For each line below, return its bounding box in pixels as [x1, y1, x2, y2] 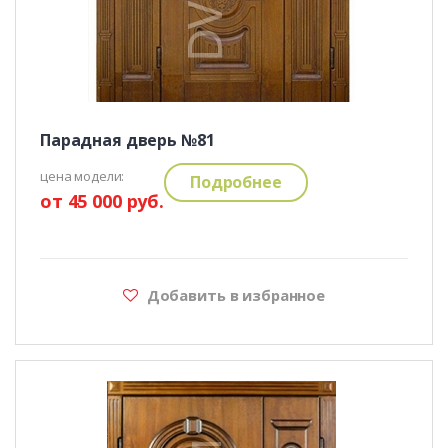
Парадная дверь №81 [39, 129, 215, 152]
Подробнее [190, 171, 282, 194]
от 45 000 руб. [39, 189, 165, 214]
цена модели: [39, 167, 125, 186]
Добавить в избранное [142, 284, 325, 305]
